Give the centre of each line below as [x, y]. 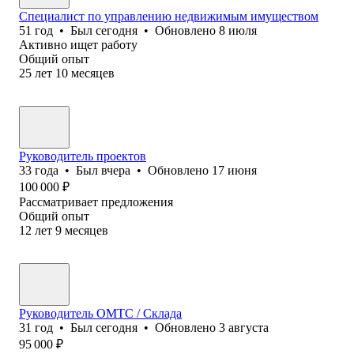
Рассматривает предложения [96, 201]
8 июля [238, 30]
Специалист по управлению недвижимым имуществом [169, 16]
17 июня [234, 170]
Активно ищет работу [78, 44]
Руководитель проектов [83, 156]
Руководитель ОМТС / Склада [100, 313]
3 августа [244, 327]
